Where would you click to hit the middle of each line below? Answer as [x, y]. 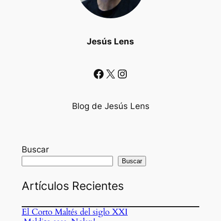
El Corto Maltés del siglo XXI [74, 212]
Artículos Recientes [73, 186]
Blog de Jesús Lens [110, 106]
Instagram [121, 73]
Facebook [95, 73]
